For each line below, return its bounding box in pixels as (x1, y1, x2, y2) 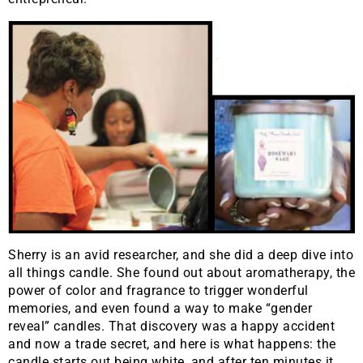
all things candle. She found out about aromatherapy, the (8, 264, 355, 280)
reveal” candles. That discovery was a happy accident (8, 318, 335, 334)
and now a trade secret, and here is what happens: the (8, 335, 336, 352)
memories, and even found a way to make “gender (8, 300, 312, 316)
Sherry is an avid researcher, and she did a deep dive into (8, 246, 353, 263)
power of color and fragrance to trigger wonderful (8, 282, 309, 298)
